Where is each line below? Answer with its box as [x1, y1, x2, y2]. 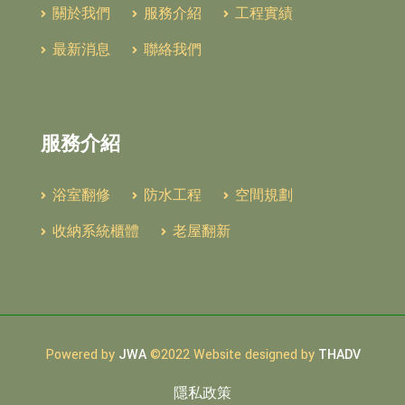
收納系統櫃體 [49, 222, 139, 241]
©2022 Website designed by [146, 345, 318, 364]
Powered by [44, 345, 118, 364]
